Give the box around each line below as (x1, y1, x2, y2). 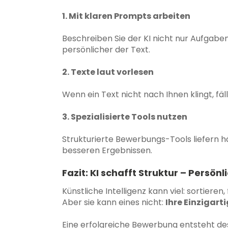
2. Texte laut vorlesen (62, 66, 154, 78)
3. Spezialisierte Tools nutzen (62, 110, 187, 123)
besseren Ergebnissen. (62, 144, 152, 156)
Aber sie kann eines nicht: (62, 196, 165, 208)
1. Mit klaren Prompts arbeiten (62, 10, 190, 22)
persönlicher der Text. (62, 43, 150, 55)
